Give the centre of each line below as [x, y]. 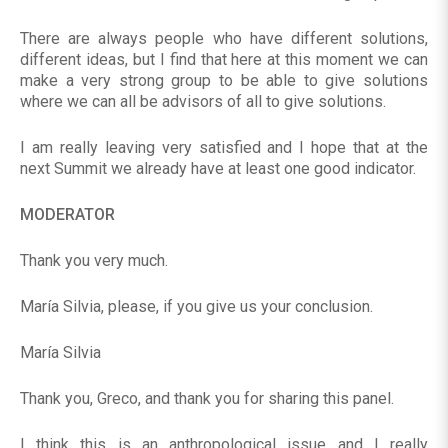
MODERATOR [67, 215]
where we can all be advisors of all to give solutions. [203, 102]
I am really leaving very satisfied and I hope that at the [224, 148]
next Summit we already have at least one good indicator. [218, 169]
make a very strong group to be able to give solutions [224, 81]
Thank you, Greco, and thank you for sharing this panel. [207, 399]
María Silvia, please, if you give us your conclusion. [196, 307]
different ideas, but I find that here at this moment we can [224, 60]
